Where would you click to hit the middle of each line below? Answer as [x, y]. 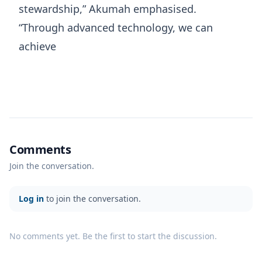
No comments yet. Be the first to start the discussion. [113, 236]
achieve [37, 46]
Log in [31, 199]
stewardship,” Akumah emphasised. [108, 9]
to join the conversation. [92, 199]
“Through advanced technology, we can [116, 28]
